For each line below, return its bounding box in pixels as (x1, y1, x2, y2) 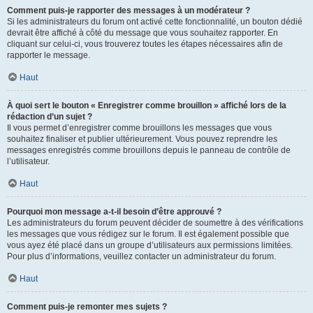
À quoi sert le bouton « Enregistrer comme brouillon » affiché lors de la (7, 101, 286, 110)
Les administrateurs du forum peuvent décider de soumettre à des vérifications (7, 218, 303, 228)
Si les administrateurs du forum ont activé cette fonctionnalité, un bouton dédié (7, 17, 303, 27)
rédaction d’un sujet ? (7, 112, 92, 122)
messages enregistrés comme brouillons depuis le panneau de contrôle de (7, 145, 291, 155)
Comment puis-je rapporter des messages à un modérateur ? (7, 6, 250, 15)
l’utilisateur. (7, 156, 50, 166)
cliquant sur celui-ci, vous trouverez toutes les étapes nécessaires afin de (7, 39, 283, 49)
